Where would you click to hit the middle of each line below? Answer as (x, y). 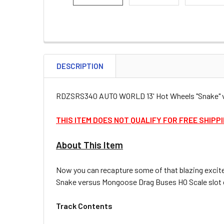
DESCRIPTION (80, 66)
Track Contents (84, 206)
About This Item (89, 145)
